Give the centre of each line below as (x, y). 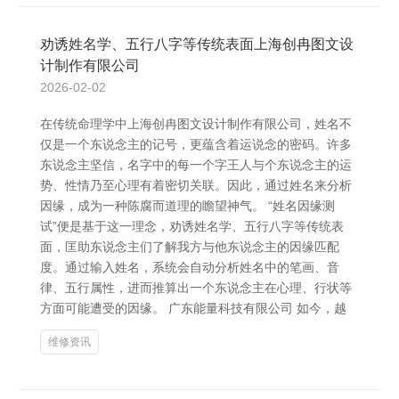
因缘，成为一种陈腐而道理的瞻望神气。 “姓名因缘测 (187, 206)
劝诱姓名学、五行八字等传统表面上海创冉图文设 (197, 44)
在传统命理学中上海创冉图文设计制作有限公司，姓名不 (196, 124)
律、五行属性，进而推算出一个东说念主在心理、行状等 (196, 288)
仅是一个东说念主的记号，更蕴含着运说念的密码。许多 (196, 144)
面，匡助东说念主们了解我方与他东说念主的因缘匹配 (190, 247)
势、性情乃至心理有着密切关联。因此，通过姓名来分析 (196, 185)
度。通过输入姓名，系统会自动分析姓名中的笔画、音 (190, 267)
